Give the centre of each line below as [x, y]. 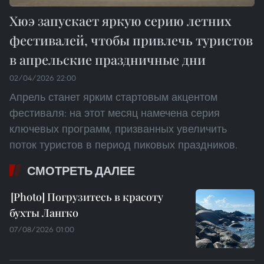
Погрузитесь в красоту [104, 197]
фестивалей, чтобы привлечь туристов [131, 40]
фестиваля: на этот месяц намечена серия [115, 113]
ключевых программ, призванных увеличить [118, 129]
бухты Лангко [44, 213]
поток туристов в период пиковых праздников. [123, 145]
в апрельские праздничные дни [108, 60]
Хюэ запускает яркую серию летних [121, 21]
